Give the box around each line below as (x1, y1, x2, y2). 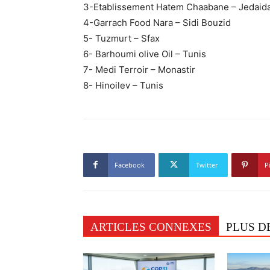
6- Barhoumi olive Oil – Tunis (83, 48, 206, 60)
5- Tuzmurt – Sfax (83, 32, 160, 44)
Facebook (115, 160, 145, 169)
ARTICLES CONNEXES (90, 220, 212, 233)
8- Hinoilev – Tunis (83, 79, 163, 91)
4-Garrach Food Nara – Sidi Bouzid (83, 16, 231, 28)
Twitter (196, 160, 218, 169)
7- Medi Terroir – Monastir (83, 63, 195, 75)
